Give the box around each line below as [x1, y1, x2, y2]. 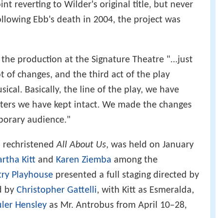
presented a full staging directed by [53, 170, 199, 181]
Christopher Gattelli [17, 185, 97, 196]
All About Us [56, 140, 106, 150]
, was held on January [106, 140, 194, 150]
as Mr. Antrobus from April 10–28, [47, 200, 187, 211]
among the [111, 155, 158, 165]
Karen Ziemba [56, 155, 111, 165]
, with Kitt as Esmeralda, [97, 185, 194, 196]
